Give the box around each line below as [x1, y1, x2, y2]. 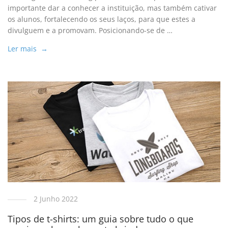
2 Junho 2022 [34, 194, 78, 204]
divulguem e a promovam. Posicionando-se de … [8, 25, 173, 36]
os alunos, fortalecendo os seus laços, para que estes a [8, 14, 196, 24]
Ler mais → [8, 44, 48, 54]
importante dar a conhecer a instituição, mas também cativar [8, 3, 217, 13]
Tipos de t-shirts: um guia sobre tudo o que [8, 212, 194, 225]
